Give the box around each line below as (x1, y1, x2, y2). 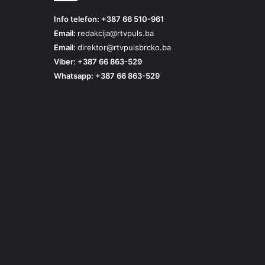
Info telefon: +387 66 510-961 (54, 14, 164, 24)
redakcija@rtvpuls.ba (77, 28, 154, 38)
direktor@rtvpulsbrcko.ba (77, 43, 171, 53)
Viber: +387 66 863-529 (54, 57, 142, 67)
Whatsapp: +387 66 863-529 (54, 71, 160, 81)
